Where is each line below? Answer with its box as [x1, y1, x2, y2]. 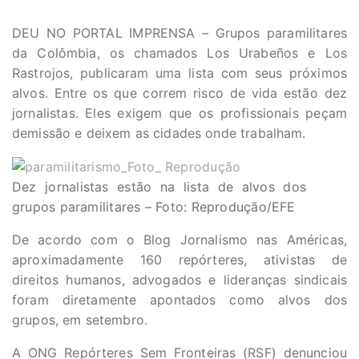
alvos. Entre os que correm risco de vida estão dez [12, 85, 347, 101]
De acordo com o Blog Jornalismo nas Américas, [12, 232, 347, 248]
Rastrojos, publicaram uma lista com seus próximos [12, 65, 347, 81]
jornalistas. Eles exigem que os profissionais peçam [12, 105, 347, 121]
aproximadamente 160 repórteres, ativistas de [12, 252, 347, 268]
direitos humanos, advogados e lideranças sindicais [12, 272, 347, 288]
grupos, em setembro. [12, 312, 147, 329]
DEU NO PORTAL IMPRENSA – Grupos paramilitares [12, 25, 347, 41]
